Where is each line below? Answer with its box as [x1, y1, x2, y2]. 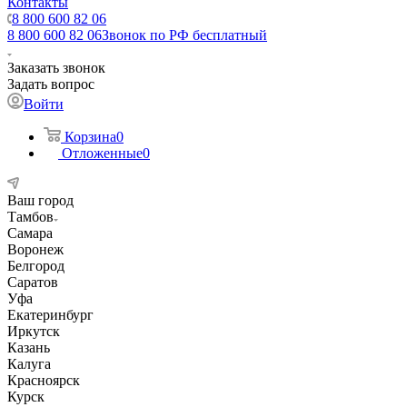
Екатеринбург [7, 307, 94, 323]
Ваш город [7, 193, 74, 208]
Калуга [7, 356, 51, 372]
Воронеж [7, 242, 64, 257]
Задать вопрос [7, 76, 94, 92]
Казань [7, 340, 50, 355]
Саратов [7, 274, 58, 290]
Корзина [65, 129, 116, 144]
